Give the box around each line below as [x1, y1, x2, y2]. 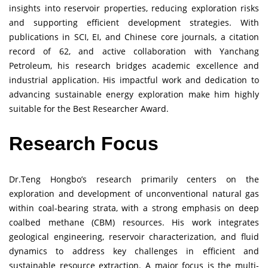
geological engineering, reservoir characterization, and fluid [9, 230, 259, 242]
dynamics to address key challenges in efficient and [9, 245, 259, 257]
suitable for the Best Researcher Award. [9, 102, 169, 114]
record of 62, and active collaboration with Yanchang [9, 45, 259, 57]
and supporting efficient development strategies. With [9, 16, 259, 28]
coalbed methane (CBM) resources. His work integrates [9, 216, 259, 228]
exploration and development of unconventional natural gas [9, 187, 259, 199]
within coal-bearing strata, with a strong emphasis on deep [9, 202, 259, 214]
